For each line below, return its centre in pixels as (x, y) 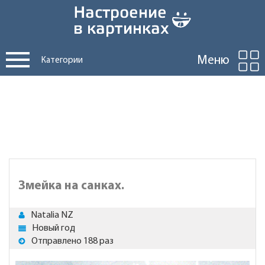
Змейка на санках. (71, 186)
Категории (62, 61)
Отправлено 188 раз (72, 241)
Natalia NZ (52, 215)
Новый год (54, 228)
